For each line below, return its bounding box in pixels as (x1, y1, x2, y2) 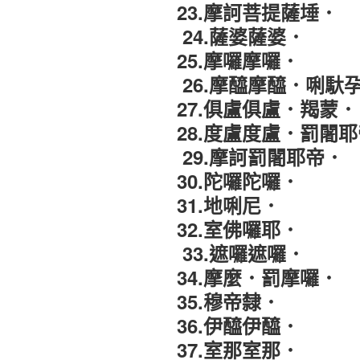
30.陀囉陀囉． (177, 167, 300, 195)
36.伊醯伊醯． (177, 312, 300, 340)
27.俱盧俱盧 (177, 95, 280, 123)
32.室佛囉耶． (177, 215, 300, 243)
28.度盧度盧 (177, 119, 280, 147)
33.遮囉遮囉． (182, 239, 305, 268)
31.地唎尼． (177, 191, 280, 219)
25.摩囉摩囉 (177, 47, 280, 75)
